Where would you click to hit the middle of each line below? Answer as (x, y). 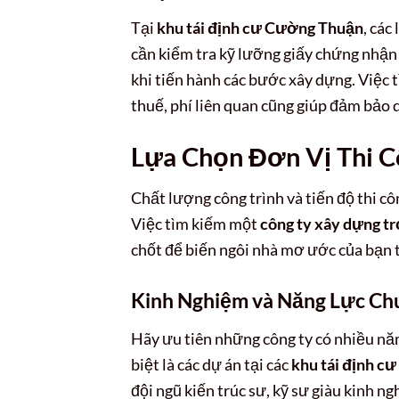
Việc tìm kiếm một (195, 224)
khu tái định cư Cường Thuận (260, 28)
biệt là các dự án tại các (211, 365)
